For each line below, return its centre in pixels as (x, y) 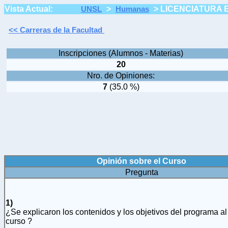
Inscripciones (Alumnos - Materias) (121, 53)
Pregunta (141, 172)
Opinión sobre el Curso (141, 161)
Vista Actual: (29, 9)
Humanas (132, 9)
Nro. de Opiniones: (121, 76)
